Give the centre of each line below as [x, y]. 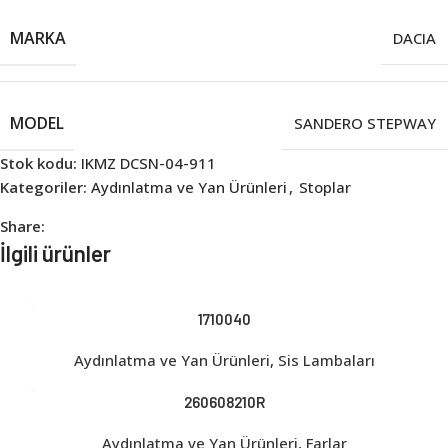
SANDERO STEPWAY [365, 122]
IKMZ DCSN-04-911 [148, 162]
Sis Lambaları [326, 359]
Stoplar [325, 186]
